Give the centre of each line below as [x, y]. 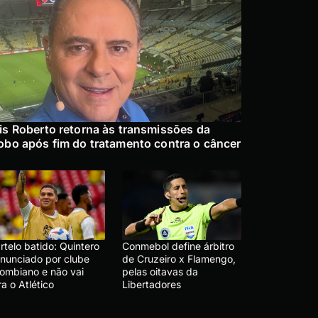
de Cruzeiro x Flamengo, [179, 259]
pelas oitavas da [160, 272]
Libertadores [152, 285]
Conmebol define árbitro [178, 246]
